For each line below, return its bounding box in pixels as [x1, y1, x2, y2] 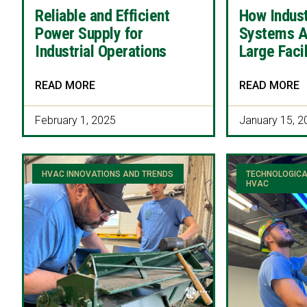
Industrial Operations [35, 42, 167, 62]
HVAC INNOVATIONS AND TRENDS [42, 169, 174, 179]
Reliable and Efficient [35, 6, 170, 26]
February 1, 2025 [35, 114, 116, 127]
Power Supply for [35, 24, 143, 44]
